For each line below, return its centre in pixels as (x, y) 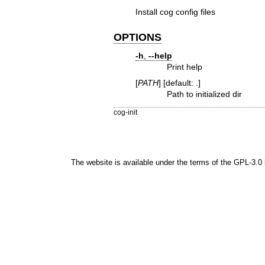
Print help (185, 67)
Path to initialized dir (205, 94)
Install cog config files (175, 12)
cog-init (125, 112)
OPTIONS (138, 37)
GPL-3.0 (248, 162)
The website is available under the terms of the (152, 162)
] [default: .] (179, 83)
